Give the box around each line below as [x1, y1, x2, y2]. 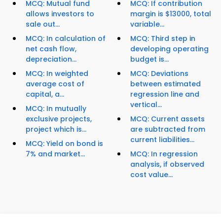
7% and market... [26, 149, 85, 159]
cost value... [130, 170, 173, 180]
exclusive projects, [26, 114, 92, 124]
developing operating [130, 44, 209, 54]
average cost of [26, 79, 84, 89]
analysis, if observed [130, 159, 204, 170]
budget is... [130, 54, 169, 65]
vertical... [130, 100, 162, 110]
